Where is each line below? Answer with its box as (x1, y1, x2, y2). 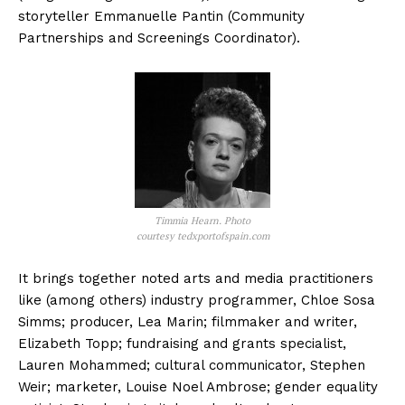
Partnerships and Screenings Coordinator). (18, 30, 300, 47)
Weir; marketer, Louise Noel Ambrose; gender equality (18, 379, 378, 396)
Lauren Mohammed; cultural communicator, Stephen (18, 357, 365, 374)
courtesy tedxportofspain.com (136, 230, 269, 243)
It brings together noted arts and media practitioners (18, 270, 373, 287)
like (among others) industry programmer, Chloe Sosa (18, 292, 375, 309)
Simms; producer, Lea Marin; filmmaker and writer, (18, 314, 357, 331)
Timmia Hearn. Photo (155, 214, 250, 228)
